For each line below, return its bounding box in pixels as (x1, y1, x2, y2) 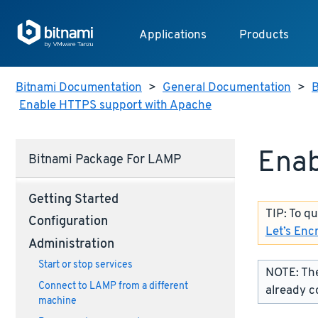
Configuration (28, 214, 108, 231)
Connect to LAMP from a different (38, 280, 188, 293)
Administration (28, 236, 114, 253)
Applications (138, 28, 207, 43)
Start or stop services (38, 259, 133, 272)
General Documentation (163, 80, 291, 96)
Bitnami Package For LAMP (28, 153, 181, 169)
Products (238, 28, 289, 43)
